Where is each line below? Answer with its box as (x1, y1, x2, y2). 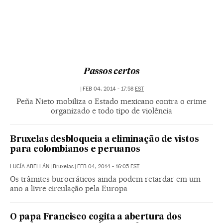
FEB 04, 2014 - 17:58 (83, 86, 135, 92)
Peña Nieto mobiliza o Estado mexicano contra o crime (16, 97, 207, 106)
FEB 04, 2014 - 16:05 (77, 163, 130, 170)
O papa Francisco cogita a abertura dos (10, 213, 182, 222)
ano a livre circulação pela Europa (10, 184, 127, 193)
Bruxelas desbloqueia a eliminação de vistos (10, 135, 199, 144)
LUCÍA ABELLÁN (10, 163, 49, 170)
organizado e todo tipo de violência (51, 106, 172, 115)
